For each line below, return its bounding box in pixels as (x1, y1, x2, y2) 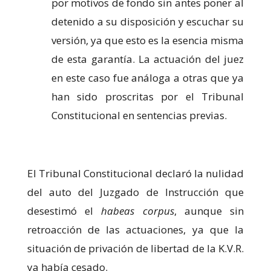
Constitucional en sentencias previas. (51, 108, 227, 123)
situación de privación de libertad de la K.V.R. (27, 241, 244, 256)
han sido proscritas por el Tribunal (51, 90, 244, 104)
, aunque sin (174, 204, 244, 218)
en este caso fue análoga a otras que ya (51, 71, 244, 85)
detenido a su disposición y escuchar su (51, 15, 244, 29)
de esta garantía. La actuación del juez (51, 52, 244, 67)
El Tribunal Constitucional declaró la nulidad (27, 166, 244, 181)
